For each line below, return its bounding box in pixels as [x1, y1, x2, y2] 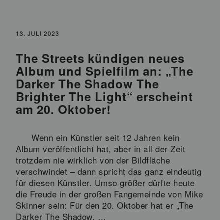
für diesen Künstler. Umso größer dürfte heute [16, 176, 195, 189]
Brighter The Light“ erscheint [16, 87, 193, 105]
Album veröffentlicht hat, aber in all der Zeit [16, 142, 185, 155]
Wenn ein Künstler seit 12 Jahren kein [31, 131, 180, 143]
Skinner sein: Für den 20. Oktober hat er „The [16, 198, 193, 211]
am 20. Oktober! [16, 100, 111, 117]
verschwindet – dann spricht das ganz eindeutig [16, 165, 201, 177]
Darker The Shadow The [16, 75, 159, 92]
